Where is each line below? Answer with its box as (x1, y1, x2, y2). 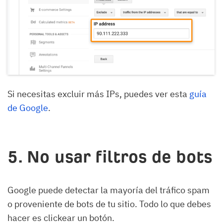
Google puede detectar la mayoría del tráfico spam (7, 184, 210, 196)
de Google (7, 102, 48, 113)
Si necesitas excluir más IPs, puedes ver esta (7, 88, 189, 100)
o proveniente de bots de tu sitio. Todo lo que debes (7, 198, 211, 210)
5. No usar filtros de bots (7, 147, 212, 166)
